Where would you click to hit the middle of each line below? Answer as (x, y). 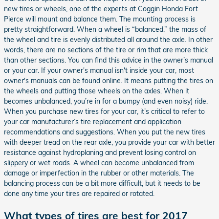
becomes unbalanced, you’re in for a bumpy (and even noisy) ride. (106, 101)
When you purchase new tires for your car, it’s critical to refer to (104, 111)
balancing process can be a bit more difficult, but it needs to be (102, 183)
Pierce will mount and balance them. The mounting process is (100, 19)
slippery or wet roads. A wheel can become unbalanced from (99, 163)
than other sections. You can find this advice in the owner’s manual (109, 60)
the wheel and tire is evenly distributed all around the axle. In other (108, 39)
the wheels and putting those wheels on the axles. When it (97, 91)
